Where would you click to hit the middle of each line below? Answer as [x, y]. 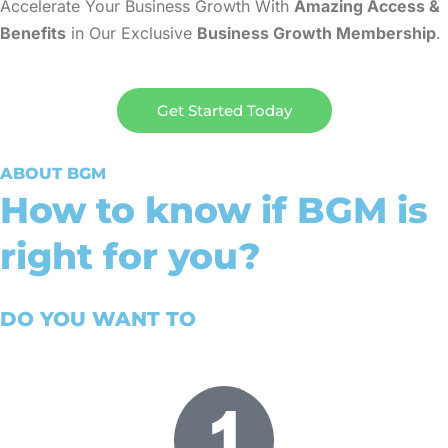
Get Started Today [224, 111]
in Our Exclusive [131, 33]
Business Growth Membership [316, 33]
